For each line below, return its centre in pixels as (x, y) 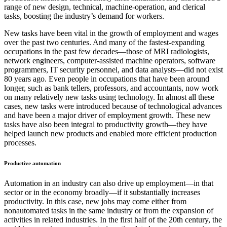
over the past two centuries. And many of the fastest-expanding (104, 43)
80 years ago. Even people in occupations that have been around (107, 79)
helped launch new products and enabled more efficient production (110, 134)
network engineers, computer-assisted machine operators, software (110, 61)
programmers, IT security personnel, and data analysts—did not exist (113, 70)
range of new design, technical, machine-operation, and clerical (105, 7)
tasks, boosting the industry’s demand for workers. (84, 16)
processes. (20, 143)
